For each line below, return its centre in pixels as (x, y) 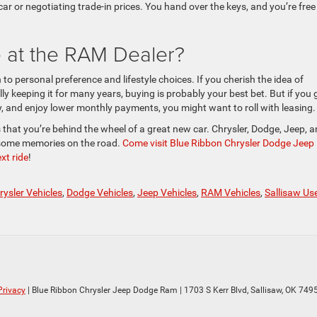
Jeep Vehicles (167, 192)
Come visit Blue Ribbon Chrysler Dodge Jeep (218, 143)
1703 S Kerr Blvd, (215, 290)
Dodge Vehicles (100, 192)
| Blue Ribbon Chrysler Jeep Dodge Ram (102, 290)
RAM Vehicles (231, 192)
